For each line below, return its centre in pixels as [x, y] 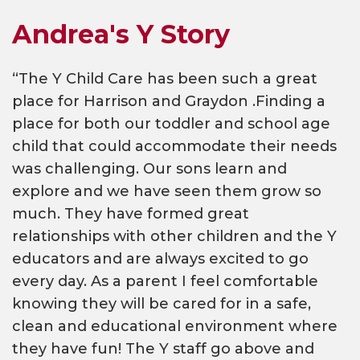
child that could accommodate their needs [174, 147]
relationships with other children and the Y [174, 237]
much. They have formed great [131, 214]
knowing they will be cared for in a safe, [162, 304]
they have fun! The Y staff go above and [163, 349]
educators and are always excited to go [160, 259]
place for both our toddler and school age [171, 124]
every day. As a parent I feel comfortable [165, 282]
